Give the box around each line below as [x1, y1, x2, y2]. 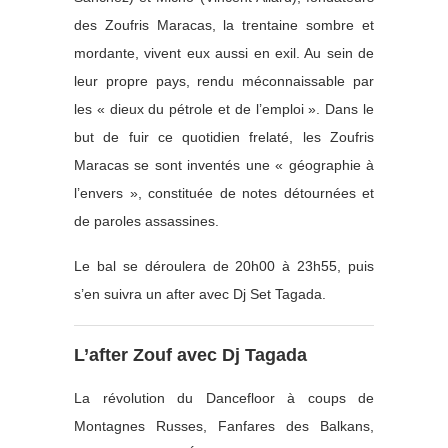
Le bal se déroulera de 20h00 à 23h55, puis [74, 257, 374, 274]
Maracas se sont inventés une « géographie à [74, 156, 374, 173]
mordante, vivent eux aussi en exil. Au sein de [74, 44, 374, 61]
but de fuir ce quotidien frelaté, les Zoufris [74, 128, 374, 145]
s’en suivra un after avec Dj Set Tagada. [74, 285, 326, 302]
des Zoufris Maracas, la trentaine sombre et [74, 16, 374, 33]
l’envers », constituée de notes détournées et [74, 184, 374, 201]
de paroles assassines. [74, 212, 219, 229]
